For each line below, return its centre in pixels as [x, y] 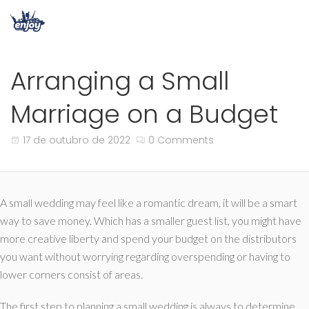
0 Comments [181, 140]
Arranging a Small [120, 81]
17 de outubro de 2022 [77, 140]
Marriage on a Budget [144, 114]
